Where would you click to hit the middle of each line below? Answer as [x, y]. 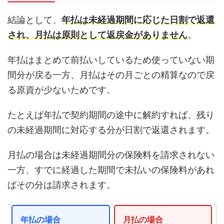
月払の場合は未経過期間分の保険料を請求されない [111, 155]
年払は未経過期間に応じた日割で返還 [138, 20]
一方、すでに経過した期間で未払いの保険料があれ [111, 170]
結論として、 [34, 20]
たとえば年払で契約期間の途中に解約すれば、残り [111, 115]
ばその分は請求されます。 [61, 185]
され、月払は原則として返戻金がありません [97, 35]
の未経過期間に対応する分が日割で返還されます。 [111, 130]
